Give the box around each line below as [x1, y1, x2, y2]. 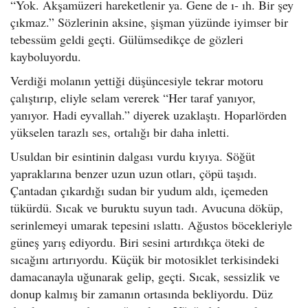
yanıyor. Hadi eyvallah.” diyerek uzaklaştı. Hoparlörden [10, 107, 287, 123]
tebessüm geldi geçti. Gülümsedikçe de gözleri [10, 31, 243, 47]
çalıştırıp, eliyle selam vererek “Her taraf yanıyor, [10, 89, 256, 106]
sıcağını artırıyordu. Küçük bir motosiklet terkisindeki [10, 251, 279, 267]
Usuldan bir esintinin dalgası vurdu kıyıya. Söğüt [10, 148, 255, 164]
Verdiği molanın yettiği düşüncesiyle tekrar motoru [10, 72, 263, 89]
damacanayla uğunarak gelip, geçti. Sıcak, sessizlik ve [10, 268, 280, 285]
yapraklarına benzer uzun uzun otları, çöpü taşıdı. [10, 165, 257, 181]
